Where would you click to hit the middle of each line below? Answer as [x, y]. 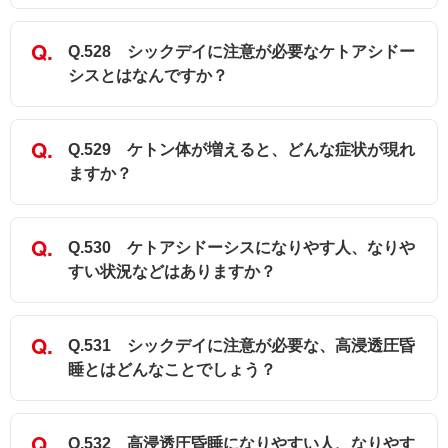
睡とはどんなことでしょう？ [172, 370]
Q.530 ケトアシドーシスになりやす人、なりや [241, 248]
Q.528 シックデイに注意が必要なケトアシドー [241, 52]
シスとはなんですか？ [148, 76]
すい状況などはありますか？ [172, 272]
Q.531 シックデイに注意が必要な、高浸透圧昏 [241, 346]
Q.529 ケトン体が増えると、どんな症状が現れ [241, 150]
